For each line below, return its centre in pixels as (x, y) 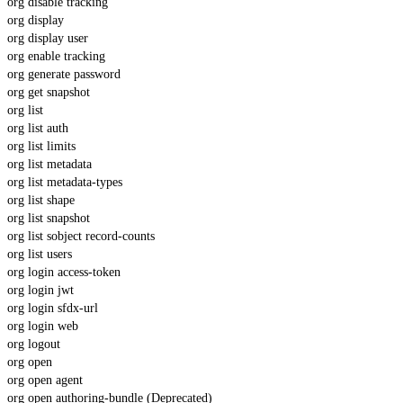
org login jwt (40, 290)
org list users (40, 254)
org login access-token (64, 272)
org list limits (41, 146)
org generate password (64, 74)
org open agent (45, 380)
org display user (48, 38)
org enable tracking (56, 56)
